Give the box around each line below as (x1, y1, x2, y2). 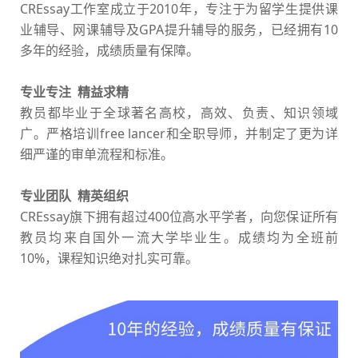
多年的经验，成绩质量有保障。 (20, 42, 199, 60)
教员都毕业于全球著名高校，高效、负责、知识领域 (20, 104, 338, 122)
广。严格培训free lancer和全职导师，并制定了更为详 (20, 125, 338, 143)
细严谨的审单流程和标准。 (20, 145, 173, 164)
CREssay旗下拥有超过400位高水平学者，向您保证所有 (20, 208, 338, 226)
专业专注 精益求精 (20, 83, 129, 101)
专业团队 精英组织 (20, 187, 129, 205)
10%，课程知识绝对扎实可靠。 (20, 249, 198, 268)
